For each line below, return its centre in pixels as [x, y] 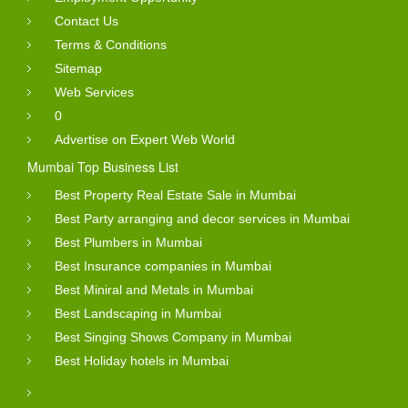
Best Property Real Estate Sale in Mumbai [175, 194]
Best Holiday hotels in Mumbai [142, 360]
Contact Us [87, 20]
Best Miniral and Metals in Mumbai [154, 289]
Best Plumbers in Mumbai [128, 242]
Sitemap [78, 68]
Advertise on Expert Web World [145, 139]
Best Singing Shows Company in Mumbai [173, 337]
